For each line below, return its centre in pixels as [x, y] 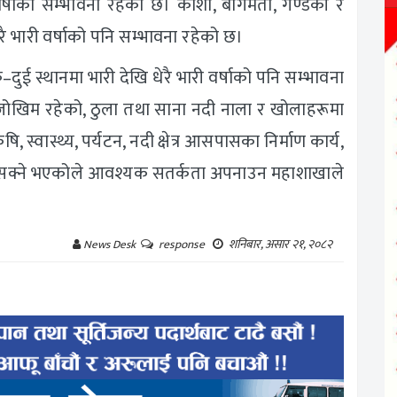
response [184, 245]
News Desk [111, 245]
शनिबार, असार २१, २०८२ [282, 245]
